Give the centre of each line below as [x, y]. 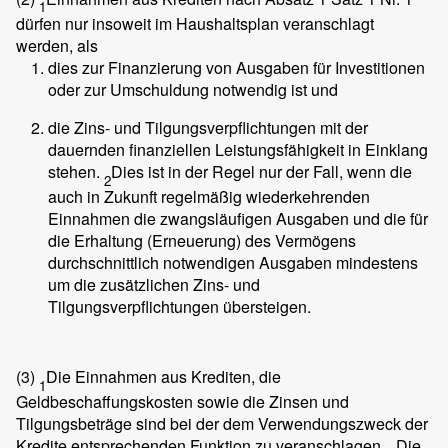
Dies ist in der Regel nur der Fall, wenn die [261, 171]
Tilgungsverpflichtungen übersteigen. [179, 307]
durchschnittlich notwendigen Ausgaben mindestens [233, 263]
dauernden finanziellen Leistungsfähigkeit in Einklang [238, 149]
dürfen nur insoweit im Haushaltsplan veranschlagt [195, 23]
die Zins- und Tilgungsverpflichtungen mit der [208, 127]
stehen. [76, 171]
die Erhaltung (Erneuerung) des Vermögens [202, 241]
